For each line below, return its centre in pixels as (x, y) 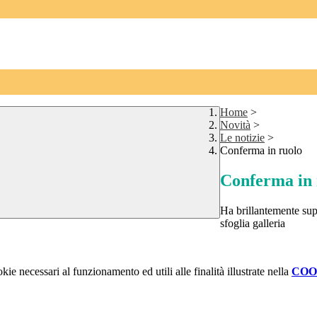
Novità (235, 125)
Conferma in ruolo (261, 151)
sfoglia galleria (253, 224)
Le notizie (242, 138)
